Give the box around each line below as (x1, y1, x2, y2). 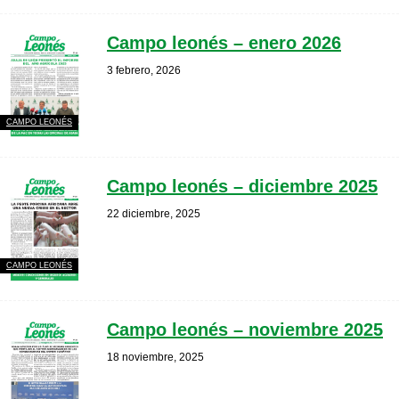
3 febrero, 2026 (107, 64, 181, 77)
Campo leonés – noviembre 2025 (107, 320, 383, 339)
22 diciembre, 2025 (107, 208, 200, 220)
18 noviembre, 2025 (107, 351, 204, 363)
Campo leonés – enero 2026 (107, 33, 341, 53)
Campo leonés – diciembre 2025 (107, 176, 378, 196)
